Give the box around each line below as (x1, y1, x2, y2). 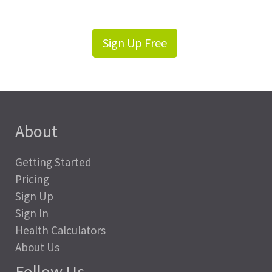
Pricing (15, 172, 49, 187)
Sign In (15, 206, 49, 221)
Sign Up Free (102, 35, 167, 51)
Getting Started (15, 155, 92, 170)
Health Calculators (15, 223, 106, 238)
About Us (15, 240, 59, 255)
